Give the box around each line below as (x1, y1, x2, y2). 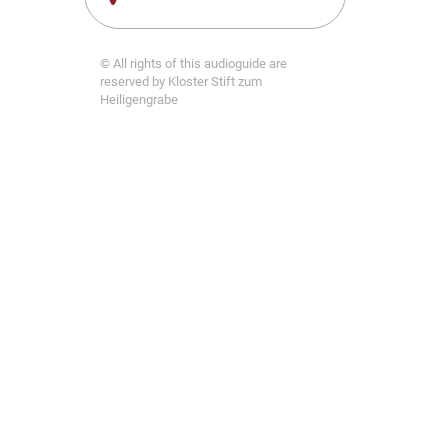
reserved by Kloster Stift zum (99, 74, 262, 89)
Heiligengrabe (99, 92, 178, 107)
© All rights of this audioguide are (99, 56, 287, 71)
